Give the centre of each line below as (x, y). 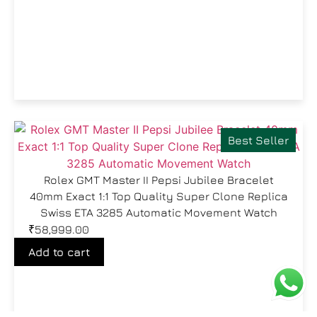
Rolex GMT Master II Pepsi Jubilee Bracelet (158, 180)
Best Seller (258, 140)
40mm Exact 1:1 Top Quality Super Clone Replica (158, 196)
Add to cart (59, 252)
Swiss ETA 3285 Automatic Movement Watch (158, 212)
